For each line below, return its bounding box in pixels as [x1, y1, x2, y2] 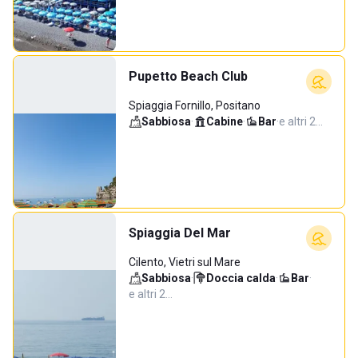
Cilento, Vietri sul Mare [129, 256, 241, 268]
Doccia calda [206, 272, 276, 284]
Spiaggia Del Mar [129, 225, 231, 241]
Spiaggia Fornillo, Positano [129, 99, 261, 112]
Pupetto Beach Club [129, 69, 248, 84]
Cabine [206, 115, 243, 128]
